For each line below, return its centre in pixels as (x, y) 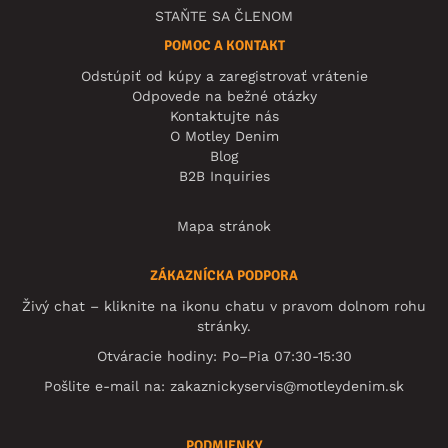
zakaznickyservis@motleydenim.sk (287, 386)
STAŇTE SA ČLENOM (224, 16)
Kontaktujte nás (224, 116)
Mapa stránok (224, 226)
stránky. (224, 326)
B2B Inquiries (224, 176)
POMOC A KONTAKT (224, 45)
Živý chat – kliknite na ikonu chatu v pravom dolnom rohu (224, 306)
